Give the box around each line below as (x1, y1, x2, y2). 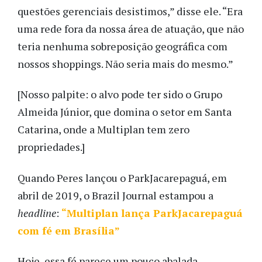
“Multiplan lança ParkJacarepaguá (61, 205, 243, 220)
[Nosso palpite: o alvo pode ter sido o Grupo (18, 87, 222, 102)
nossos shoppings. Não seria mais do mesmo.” (18, 56, 233, 71)
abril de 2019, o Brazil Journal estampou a (18, 188, 213, 202)
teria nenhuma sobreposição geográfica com (18, 39, 227, 53)
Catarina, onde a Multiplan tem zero (18, 122, 189, 137)
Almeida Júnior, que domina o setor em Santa (18, 105, 232, 119)
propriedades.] (18, 140, 85, 154)
